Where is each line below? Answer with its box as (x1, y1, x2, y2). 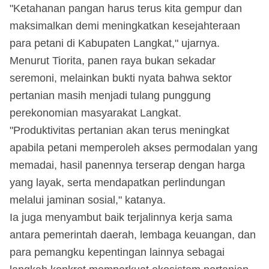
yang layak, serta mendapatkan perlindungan (10, 176, 225, 189)
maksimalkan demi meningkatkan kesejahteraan (10, 19, 240, 32)
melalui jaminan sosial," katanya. (10, 193, 166, 206)
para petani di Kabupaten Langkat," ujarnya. (10, 37, 220, 49)
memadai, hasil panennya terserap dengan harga (10, 159, 245, 171)
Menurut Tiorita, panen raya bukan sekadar (10, 54, 216, 67)
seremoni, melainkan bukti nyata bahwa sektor (10, 71, 232, 84)
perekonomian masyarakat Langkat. (10, 106, 181, 119)
